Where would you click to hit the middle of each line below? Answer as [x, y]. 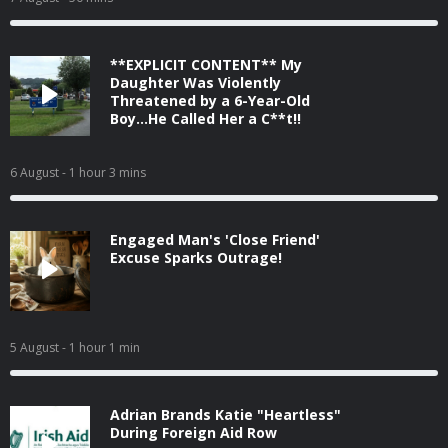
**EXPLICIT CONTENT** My [206, 64]
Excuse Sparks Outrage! [196, 257]
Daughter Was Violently [195, 82]
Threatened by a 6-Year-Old [210, 100]
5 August [36, 347]
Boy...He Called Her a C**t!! [205, 118]
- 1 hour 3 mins [104, 172]
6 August [36, 172]
